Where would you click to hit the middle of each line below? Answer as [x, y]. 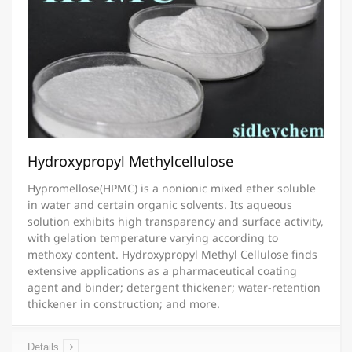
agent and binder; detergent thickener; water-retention [174, 287]
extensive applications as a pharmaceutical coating [162, 271]
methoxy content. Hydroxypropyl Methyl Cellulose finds [172, 254]
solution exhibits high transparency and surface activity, [176, 221]
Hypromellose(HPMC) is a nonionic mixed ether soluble [172, 188]
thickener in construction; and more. [124, 304]
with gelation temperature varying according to [153, 238]
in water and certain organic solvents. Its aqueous [160, 205]
